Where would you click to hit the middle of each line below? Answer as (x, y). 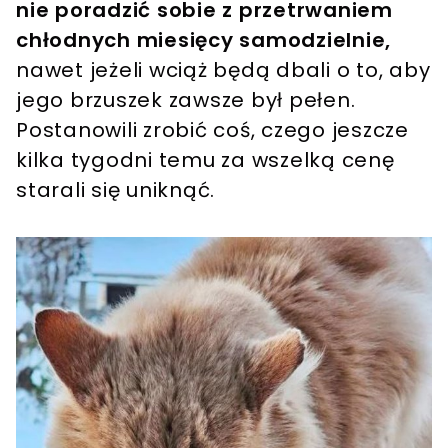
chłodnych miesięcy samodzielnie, (203, 40)
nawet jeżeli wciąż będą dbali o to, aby (223, 70)
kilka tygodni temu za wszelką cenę (205, 160)
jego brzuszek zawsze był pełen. (186, 100)
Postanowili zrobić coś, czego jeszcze (212, 130)
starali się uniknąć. (118, 190)
